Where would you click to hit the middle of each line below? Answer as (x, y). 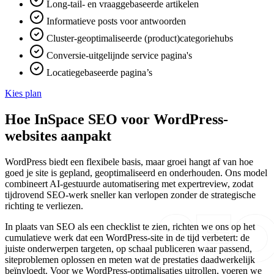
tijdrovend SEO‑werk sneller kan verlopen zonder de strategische (130, 194)
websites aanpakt (58, 135)
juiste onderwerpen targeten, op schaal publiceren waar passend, (128, 248)
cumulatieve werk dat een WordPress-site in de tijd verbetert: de (127, 237)
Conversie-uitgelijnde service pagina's (118, 55)
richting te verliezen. (44, 206)
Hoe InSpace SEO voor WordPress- (117, 119)
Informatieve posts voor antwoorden (115, 21)
